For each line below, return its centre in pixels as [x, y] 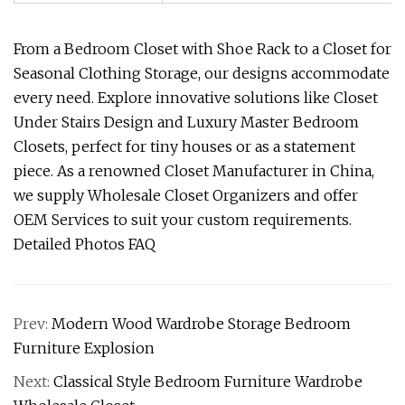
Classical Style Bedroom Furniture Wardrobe [208, 381]
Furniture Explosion [84, 348]
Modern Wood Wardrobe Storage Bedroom [201, 324]
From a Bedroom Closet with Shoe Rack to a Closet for [202, 49]
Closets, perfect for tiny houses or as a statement [184, 146]
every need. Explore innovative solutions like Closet [196, 98]
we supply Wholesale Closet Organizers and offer [186, 195]
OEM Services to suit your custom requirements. [183, 220]
